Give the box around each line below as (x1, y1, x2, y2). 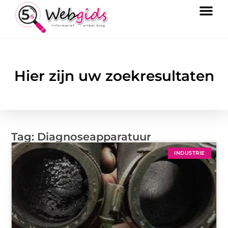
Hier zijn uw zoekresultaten (14, 67, 214, 85)
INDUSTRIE (174, 150, 205, 157)
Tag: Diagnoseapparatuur (11, 130, 152, 144)
